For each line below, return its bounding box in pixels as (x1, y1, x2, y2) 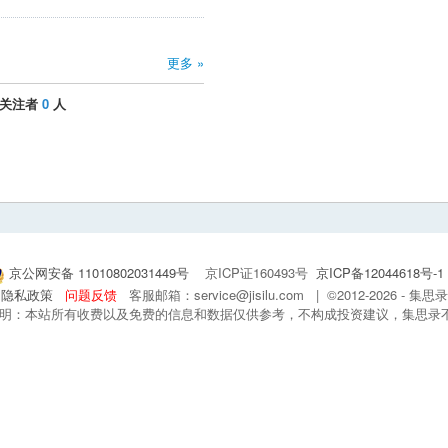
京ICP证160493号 (192, 263, 316, 282)
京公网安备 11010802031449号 (4, 263, 193, 282)
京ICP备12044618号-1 (315, 263, 444, 282)
